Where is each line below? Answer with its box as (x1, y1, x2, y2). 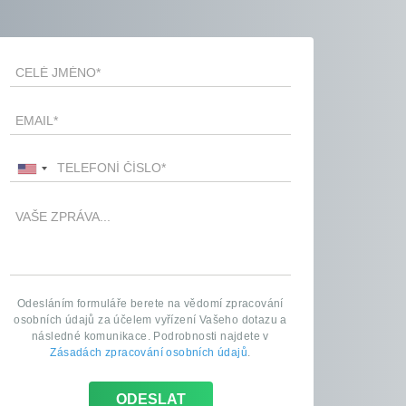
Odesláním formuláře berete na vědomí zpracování (17, 297, 284, 311)
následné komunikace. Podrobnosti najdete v (32, 330, 269, 343)
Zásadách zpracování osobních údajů (50, 346, 248, 360)
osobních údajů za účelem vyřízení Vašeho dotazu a (14, 314, 287, 327)
